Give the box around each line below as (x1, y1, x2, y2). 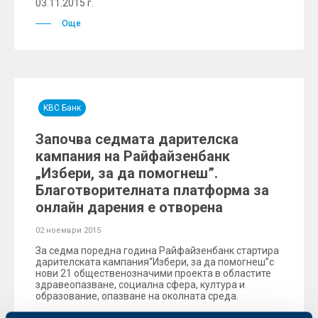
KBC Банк (43, 103, 81, 113)
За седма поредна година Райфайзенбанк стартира (35, 245, 279, 256)
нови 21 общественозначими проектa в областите (35, 268, 271, 279)
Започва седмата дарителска (35, 131, 238, 148)
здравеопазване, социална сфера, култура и (35, 279, 245, 290)
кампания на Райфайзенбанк (35, 148, 230, 165)
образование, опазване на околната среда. (35, 290, 238, 302)
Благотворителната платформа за (35, 182, 269, 199)
